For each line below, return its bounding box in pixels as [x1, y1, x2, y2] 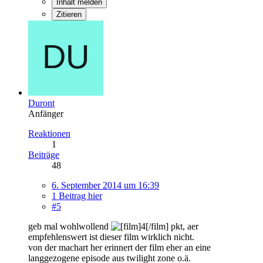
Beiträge [28, 149, 59, 160]
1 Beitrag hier [52, 190, 102, 201]
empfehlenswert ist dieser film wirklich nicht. [28, 231, 194, 242]
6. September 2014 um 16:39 [52, 180, 159, 190]
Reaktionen [28, 128, 70, 139]
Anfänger [28, 108, 63, 119]
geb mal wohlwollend [28, 221, 111, 231]
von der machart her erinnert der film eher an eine [28, 242, 211, 252]
